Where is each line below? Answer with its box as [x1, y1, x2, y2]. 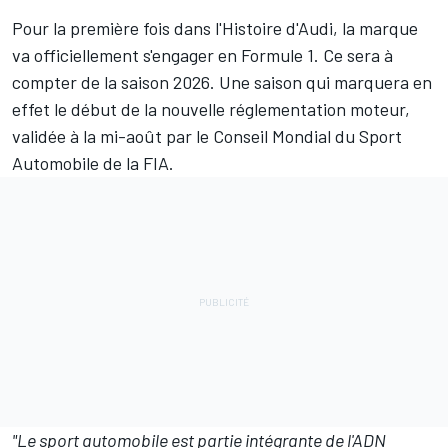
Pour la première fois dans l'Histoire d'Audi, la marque [12, 16, 418, 39]
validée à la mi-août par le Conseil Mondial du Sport [12, 124, 402, 147]
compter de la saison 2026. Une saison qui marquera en [12, 70, 432, 93]
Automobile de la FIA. [12, 151, 174, 174]
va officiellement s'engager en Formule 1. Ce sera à [12, 43, 393, 66]
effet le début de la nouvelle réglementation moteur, [12, 97, 410, 120]
